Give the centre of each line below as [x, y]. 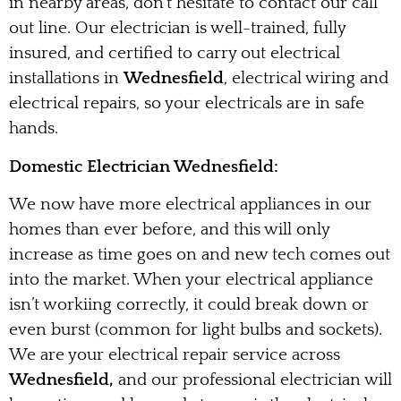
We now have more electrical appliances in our [190, 205]
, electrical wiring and [306, 79]
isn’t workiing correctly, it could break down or [189, 305]
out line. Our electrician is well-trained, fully [177, 29]
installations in [66, 79]
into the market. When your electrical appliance [191, 280]
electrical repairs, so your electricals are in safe [187, 104]
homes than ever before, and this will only [169, 230]
